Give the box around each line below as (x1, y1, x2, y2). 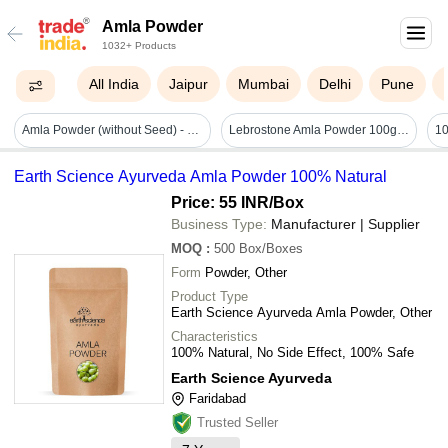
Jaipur (169, 76, 209, 92)
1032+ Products (102, 40, 176, 51)
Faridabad (189, 390, 246, 406)
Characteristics (171, 328, 258, 344)
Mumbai (238, 76, 290, 92)
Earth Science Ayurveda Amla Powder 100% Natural (14, 167, 387, 185)
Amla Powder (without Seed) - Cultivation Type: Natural (187, 123, 200, 138)
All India (89, 76, 140, 92)
